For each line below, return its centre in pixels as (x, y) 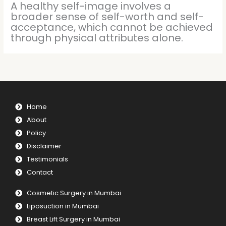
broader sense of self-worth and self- (107, 16)
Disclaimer (44, 146)
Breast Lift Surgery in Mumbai (73, 219)
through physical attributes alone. (97, 38)
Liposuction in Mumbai (63, 206)
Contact (40, 173)
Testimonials (47, 159)
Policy (36, 133)
